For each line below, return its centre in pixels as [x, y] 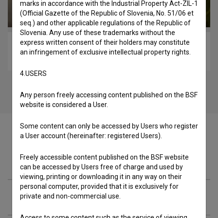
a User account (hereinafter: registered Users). [91, 136]
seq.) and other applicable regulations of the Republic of [105, 23]
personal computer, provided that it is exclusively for [99, 186]
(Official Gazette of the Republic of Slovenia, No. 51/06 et [107, 13]
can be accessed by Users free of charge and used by [101, 167]
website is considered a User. [64, 105]
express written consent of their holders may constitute [105, 42]
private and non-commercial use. [70, 196]
